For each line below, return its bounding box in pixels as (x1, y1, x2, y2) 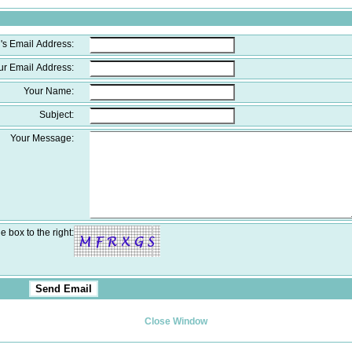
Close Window (145, 315, 207, 326)
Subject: (39, 108, 75, 119)
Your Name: (24, 85, 75, 96)
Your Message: (10, 132, 75, 143)
